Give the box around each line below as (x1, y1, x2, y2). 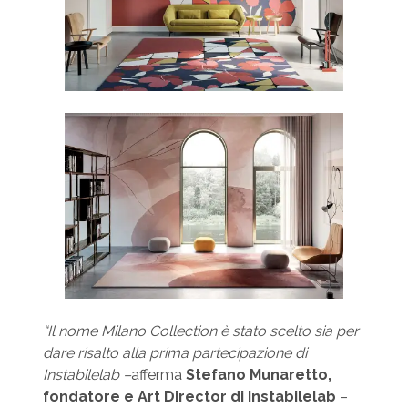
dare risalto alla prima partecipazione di (42, 344, 307, 362)
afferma (130, 366, 186, 384)
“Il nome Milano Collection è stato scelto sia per (42, 322, 359, 341)
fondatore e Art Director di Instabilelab (42, 388, 336, 406)
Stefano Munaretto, (185, 366, 331, 384)
